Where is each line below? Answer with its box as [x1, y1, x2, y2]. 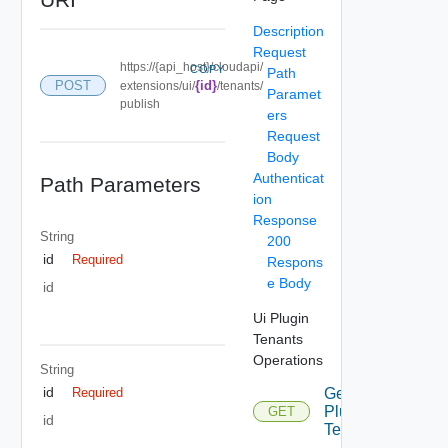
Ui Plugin [252, 309, 309, 326]
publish [119, 96, 160, 111]
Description [252, 22, 324, 39]
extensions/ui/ [119, 78, 195, 93]
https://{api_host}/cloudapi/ [119, 59, 263, 74]
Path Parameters [39, 172, 201, 196]
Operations [252, 351, 323, 368]
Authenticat [252, 169, 324, 186]
